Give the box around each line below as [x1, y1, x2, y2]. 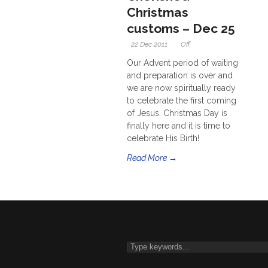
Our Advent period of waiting [127, 58, 238, 68]
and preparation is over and [127, 71, 233, 80]
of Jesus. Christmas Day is [127, 108, 227, 118]
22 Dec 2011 [131, 40, 167, 48]
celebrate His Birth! [127, 133, 199, 143]
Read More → [127, 153, 177, 163]
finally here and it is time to [127, 121, 230, 130]
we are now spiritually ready [127, 83, 236, 93]
